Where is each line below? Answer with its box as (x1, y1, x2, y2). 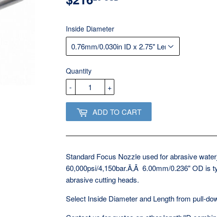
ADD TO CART (93, 106, 141, 117)
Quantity (66, 65, 92, 76)
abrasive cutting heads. (66, 174, 139, 185)
